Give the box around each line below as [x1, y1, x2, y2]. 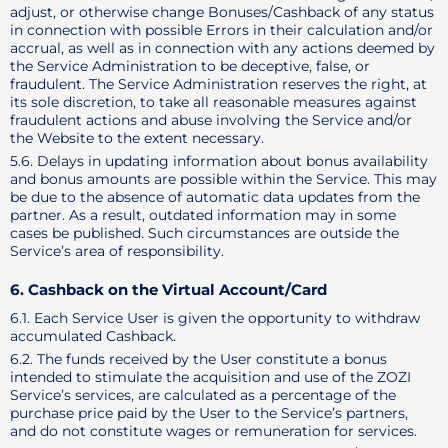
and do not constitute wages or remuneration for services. [10, 422, 417, 440]
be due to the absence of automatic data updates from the [10, 188, 420, 206]
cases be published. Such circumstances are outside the [10, 224, 399, 242]
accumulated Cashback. [10, 327, 176, 345]
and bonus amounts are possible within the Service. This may [10, 170, 437, 188]
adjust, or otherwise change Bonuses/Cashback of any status [10, 3, 434, 21]
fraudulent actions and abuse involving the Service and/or [10, 111, 412, 129]
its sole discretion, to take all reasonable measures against [10, 93, 417, 111]
